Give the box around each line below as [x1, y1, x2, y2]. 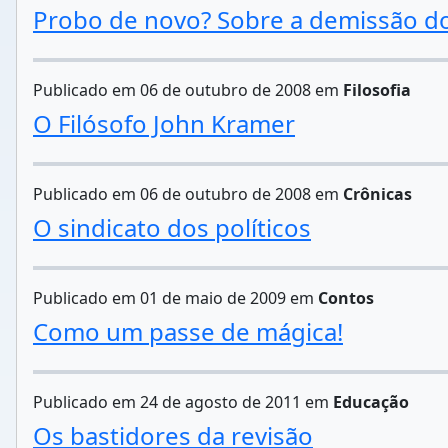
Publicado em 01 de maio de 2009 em [33, 286, 318, 309]
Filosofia [343, 78, 411, 101]
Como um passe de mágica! [33, 314, 343, 348]
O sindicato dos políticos [33, 210, 311, 244]
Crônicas [343, 182, 412, 205]
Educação [333, 390, 409, 413]
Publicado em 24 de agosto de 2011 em [33, 390, 333, 413]
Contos [318, 286, 374, 309]
